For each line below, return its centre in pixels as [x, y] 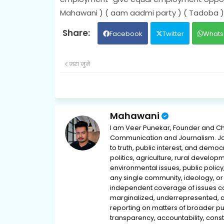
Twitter [173, 33]
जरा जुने [79, 64]
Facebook [126, 33]
